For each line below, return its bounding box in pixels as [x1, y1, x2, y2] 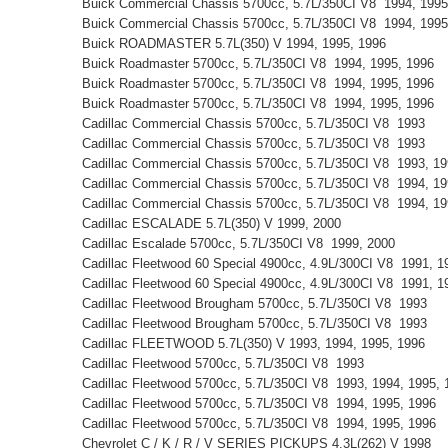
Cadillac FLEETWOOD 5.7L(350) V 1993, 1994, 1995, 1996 [82, 335, 433, 351]
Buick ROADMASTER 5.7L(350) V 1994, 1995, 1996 [82, 35, 394, 51]
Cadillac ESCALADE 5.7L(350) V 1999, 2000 [82, 215, 349, 231]
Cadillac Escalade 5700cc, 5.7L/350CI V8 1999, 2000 [82, 235, 403, 251]
